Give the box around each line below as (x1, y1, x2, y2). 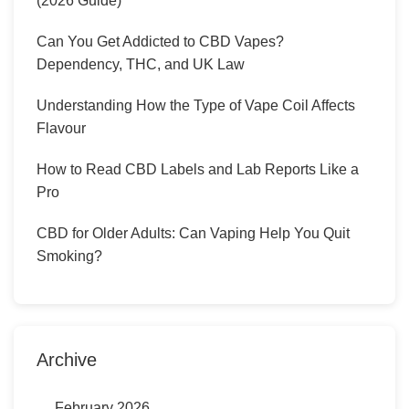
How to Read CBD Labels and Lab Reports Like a (37, 161, 359, 177)
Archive (37, 349, 97, 370)
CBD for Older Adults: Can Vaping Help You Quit (37, 225, 350, 241)
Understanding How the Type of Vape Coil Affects (37, 97, 355, 113)
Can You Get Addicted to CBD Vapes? (37, 33, 284, 49)
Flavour (37, 120, 86, 136)
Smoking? (37, 247, 102, 264)
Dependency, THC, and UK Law (37, 56, 245, 72)
